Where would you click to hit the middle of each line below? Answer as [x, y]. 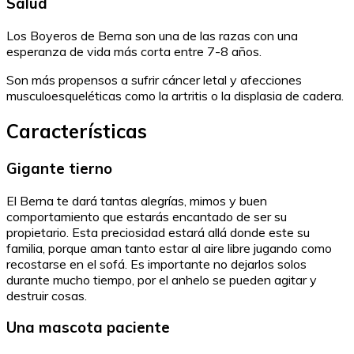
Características [77, 132]
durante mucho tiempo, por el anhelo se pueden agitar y [162, 279]
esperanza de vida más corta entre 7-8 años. [134, 52]
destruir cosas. [47, 295]
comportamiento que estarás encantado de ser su [147, 216]
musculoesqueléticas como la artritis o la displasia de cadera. [175, 96]
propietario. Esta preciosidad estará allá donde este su [158, 232]
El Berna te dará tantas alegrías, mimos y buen [137, 200]
